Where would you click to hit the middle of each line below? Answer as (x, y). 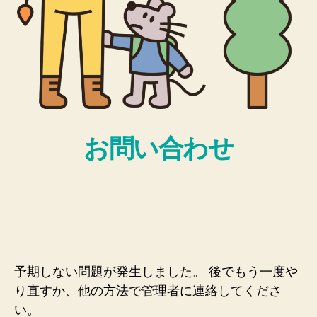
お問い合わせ (158, 148)
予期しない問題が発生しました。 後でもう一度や (156, 272)
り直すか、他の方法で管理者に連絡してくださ (148, 291)
